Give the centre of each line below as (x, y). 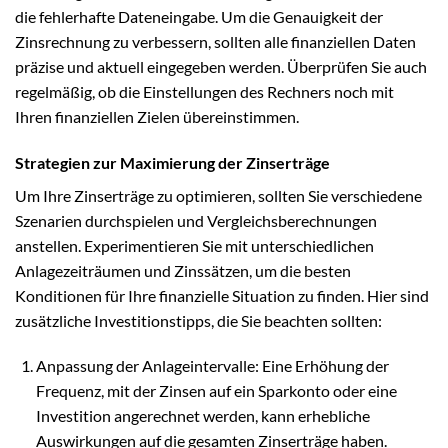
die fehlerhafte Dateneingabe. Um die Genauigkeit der (199, 16)
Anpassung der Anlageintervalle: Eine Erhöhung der (212, 366)
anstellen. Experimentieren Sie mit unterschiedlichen (194, 245)
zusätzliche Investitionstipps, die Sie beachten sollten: (198, 320)
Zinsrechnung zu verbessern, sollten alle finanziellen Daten (215, 41)
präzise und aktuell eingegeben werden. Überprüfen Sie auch (221, 66)
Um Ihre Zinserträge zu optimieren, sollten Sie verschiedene (218, 195)
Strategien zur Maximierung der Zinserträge (172, 162)
